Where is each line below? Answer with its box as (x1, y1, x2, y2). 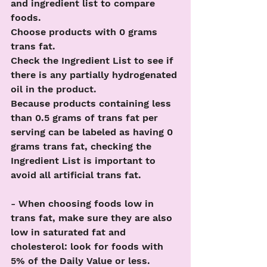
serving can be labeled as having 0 (11, 126, 176, 138)
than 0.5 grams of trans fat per (11, 112, 161, 123)
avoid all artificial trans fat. (11, 169, 141, 181)
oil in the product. (11, 83, 97, 95)
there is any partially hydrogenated (11, 69, 180, 80)
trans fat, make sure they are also (11, 212, 175, 223)
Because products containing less (11, 98, 174, 109)
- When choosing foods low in (11, 198, 157, 209)
